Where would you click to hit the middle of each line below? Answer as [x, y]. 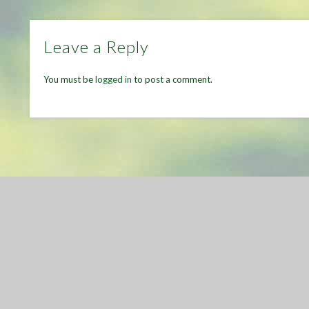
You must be [70, 79]
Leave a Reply [97, 46]
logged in [114, 79]
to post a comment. [172, 79]
